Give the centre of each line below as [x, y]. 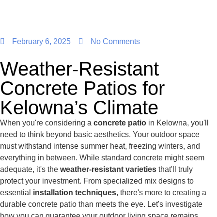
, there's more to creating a [161, 193]
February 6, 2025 [41, 42]
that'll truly [175, 170]
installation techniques [75, 193]
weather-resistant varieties [108, 170]
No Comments [115, 42]
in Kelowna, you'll [178, 123]
